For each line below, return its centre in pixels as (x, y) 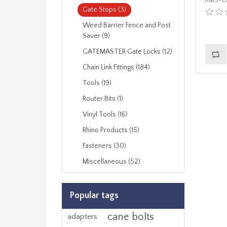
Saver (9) (96, 36)
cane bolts (131, 217)
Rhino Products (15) (111, 130)
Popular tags (94, 196)
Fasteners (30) (104, 146)
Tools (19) (97, 83)
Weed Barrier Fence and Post (127, 25)
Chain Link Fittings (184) (116, 67)
